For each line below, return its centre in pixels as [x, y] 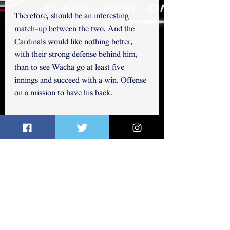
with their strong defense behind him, [77, 55]
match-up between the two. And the [75, 30]
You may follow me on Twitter [67, 120]
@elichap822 [35, 132]
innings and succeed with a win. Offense [81, 81]
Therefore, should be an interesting [73, 17]
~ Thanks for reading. [93, 132]
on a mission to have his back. [64, 94]
